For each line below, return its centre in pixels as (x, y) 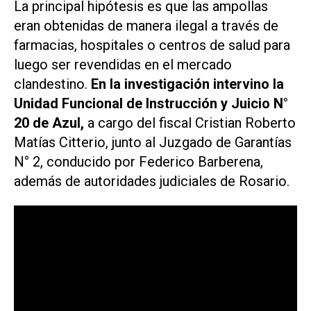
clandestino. (52, 84)
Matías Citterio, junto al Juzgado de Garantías (153, 143)
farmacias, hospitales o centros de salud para (152, 45)
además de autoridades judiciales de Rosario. (152, 182)
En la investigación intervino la (187, 84)
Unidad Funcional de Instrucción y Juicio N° (151, 104)
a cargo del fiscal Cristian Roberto (190, 123)
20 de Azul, (49, 123)
